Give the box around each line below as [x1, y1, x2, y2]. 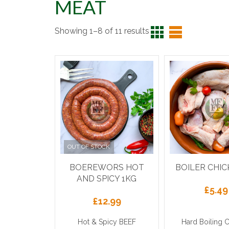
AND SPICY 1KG [77, 173, 137, 184]
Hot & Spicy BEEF [77, 217, 136, 226]
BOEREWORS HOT [69, 162, 144, 172]
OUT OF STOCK [67, 143, 110, 151]
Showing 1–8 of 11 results [55, 26, 149, 36]
